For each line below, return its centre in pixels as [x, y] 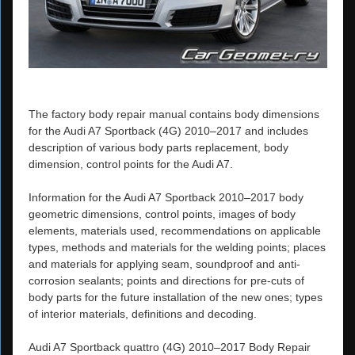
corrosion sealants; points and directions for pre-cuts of [166, 280]
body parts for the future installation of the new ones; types [176, 297]
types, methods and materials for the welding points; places [177, 247]
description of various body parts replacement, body [158, 147]
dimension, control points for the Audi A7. [131, 164]
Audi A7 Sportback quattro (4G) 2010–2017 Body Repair [170, 347]
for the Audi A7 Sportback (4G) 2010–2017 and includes [168, 130]
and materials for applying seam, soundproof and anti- [164, 263]
